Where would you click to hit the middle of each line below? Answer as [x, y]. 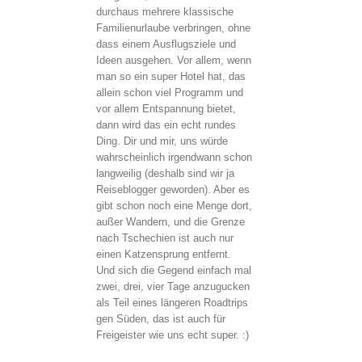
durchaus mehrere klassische [165, 11]
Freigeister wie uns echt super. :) [173, 335]
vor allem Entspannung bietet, [166, 108]
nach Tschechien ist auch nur [165, 238]
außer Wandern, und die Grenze [170, 221]
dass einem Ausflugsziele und [166, 44]
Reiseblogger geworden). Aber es [173, 189]
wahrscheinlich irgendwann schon [174, 157]
